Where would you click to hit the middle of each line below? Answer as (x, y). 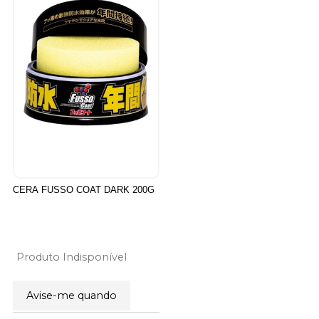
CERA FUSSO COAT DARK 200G (83, 189)
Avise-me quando (71, 295)
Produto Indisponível (71, 257)
